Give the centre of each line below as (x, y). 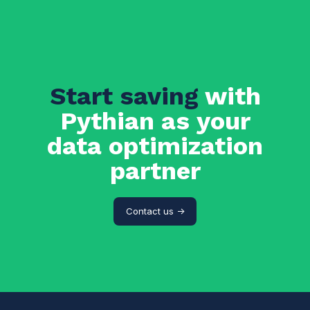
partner (155, 171)
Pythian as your (155, 121)
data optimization (155, 146)
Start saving (127, 96)
